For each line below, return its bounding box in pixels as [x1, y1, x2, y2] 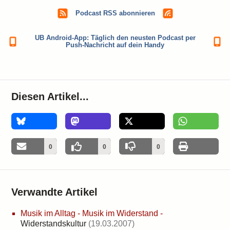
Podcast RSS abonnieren [75, 9, 155, 17]
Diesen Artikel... [11, 91, 89, 102]
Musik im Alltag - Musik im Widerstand [21, 209, 158, 218]
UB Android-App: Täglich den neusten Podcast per [34, 34, 196, 42]
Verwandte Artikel [11, 186, 98, 198]
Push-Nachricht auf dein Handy [66, 41, 164, 49]
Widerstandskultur [21, 219, 86, 228]
